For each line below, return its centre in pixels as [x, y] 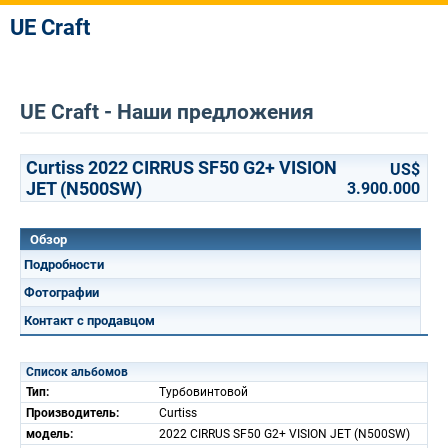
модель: [49, 434]
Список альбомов [77, 372]
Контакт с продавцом [89, 320]
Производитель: [72, 413]
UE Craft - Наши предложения [167, 112]
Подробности [64, 264]
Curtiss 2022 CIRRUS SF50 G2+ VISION [181, 167]
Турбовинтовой [203, 392]
